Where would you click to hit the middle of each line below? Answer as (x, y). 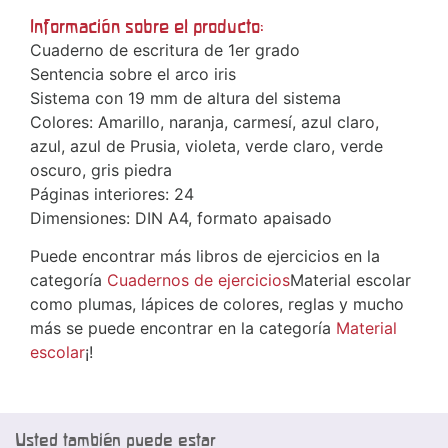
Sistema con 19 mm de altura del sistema (185, 97)
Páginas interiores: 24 (114, 193)
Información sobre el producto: (147, 26)
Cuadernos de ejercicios (198, 279)
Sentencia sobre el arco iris (133, 73)
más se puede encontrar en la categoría (183, 327)
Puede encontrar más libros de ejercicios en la (205, 255)
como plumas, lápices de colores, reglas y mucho (217, 303)
